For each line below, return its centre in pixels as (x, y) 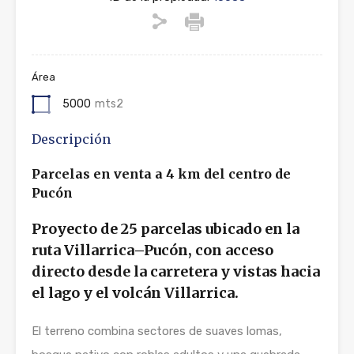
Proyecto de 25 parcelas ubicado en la (166, 229)
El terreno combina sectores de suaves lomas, (157, 331)
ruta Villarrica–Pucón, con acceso (153, 250)
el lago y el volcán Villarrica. (135, 293)
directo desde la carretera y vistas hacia (176, 271)
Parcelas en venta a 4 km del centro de (161, 174)
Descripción (71, 139)
